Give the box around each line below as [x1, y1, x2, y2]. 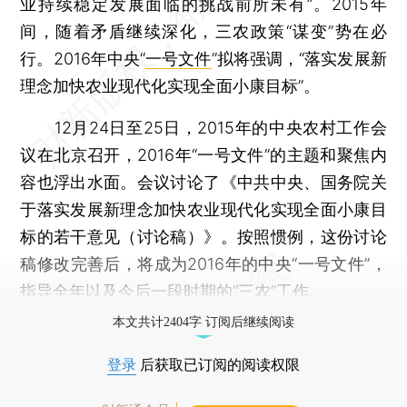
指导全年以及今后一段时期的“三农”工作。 [20, 281, 326, 301]
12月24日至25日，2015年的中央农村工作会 [20, 117, 387, 137]
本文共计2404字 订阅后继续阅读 [113, 314, 294, 329]
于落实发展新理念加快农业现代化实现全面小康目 [20, 199, 387, 219]
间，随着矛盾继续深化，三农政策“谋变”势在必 [20, 21, 387, 41]
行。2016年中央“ [20, 48, 145, 68]
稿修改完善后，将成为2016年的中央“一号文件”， [20, 253, 387, 273]
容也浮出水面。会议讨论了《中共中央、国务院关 [20, 172, 387, 192]
